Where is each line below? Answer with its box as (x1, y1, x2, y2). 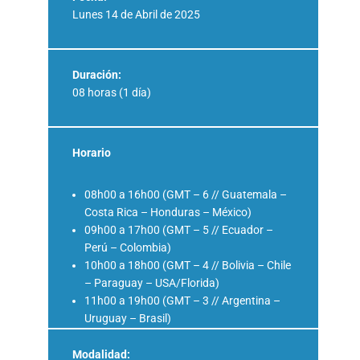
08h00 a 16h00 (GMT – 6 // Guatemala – (84, 187, 287, 201)
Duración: (72, 67, 121, 81)
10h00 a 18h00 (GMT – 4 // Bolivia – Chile (84, 258, 291, 272)
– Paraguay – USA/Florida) (84, 276, 219, 289)
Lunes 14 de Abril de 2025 (72, 7, 200, 21)
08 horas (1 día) (72, 85, 151, 99)
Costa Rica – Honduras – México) (84, 205, 252, 219)
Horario (72, 145, 111, 159)
